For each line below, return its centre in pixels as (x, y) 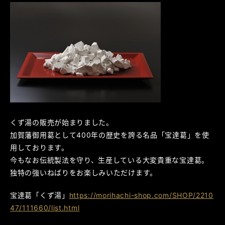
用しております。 (39, 147)
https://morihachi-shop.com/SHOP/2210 (141, 195)
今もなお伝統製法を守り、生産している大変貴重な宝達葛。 (109, 160)
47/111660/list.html (45, 208)
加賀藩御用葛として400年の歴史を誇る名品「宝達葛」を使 (110, 135)
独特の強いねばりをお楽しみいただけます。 (84, 173)
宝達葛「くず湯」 (40, 195)
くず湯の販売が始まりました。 (62, 122)
